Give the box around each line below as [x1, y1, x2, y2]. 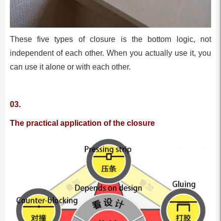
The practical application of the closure [9, 119, 155, 128]
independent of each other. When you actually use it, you [9, 49, 212, 58]
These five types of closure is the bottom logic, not [9, 35, 212, 44]
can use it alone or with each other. [9, 63, 131, 72]
